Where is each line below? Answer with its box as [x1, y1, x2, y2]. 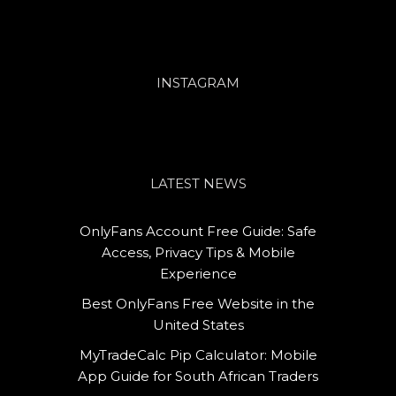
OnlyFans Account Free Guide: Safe [80, 222, 316, 240]
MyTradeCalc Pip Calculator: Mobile [79, 346, 317, 363]
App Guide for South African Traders [78, 367, 318, 385]
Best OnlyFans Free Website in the [81, 294, 315, 312]
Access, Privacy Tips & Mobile [101, 243, 295, 261]
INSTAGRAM [156, 73, 240, 91]
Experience [159, 264, 237, 282]
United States [152, 316, 244, 333]
